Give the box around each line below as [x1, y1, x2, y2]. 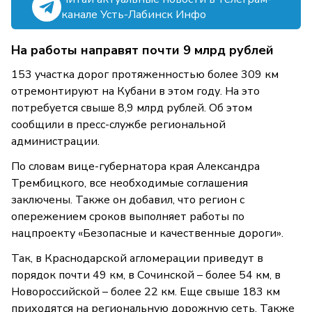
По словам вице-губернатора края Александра [11, 159, 260, 175]
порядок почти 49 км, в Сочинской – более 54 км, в [11, 267, 281, 283]
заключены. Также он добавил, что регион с [11, 192, 244, 208]
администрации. [11, 134, 100, 150]
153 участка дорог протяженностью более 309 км [11, 67, 279, 83]
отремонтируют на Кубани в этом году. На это [11, 84, 260, 100]
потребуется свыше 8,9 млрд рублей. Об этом [11, 100, 252, 116]
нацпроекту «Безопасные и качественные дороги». [11, 226, 283, 242]
